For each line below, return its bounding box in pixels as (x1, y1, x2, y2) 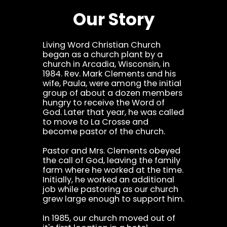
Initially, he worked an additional (43, 174, 174, 186)
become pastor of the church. (43, 126, 165, 138)
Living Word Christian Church (43, 39, 161, 51)
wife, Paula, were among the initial (43, 78, 181, 90)
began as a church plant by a (43, 49, 163, 61)
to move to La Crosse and (43, 116, 148, 128)
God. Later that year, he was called (43, 106, 184, 119)
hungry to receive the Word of (43, 97, 165, 109)
